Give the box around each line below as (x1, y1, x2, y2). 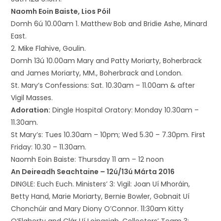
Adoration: (11, 105, 51, 115)
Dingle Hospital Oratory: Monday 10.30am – (50, 105, 199, 115)
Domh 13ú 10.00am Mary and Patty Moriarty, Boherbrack (11, 56, 202, 66)
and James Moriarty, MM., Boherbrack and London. (11, 68, 183, 78)
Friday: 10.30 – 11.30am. (11, 142, 87, 152)
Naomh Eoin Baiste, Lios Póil (11, 6, 111, 16)
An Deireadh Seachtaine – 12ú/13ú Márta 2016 (11, 167, 175, 177)
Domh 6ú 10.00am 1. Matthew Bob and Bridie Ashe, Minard (11, 19, 208, 29)
